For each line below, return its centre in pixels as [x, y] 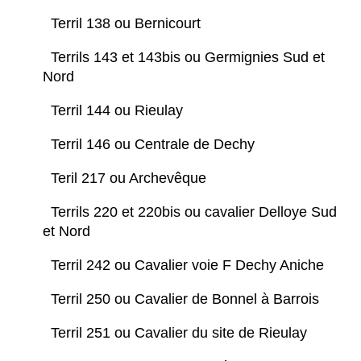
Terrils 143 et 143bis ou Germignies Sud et [188, 58]
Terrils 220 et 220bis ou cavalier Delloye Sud [194, 212]
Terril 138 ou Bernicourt [128, 24]
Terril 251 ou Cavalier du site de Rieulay [183, 333]
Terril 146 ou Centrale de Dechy [155, 145]
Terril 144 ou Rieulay [119, 111]
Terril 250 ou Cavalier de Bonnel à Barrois [187, 299]
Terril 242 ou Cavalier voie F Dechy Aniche [189, 266]
